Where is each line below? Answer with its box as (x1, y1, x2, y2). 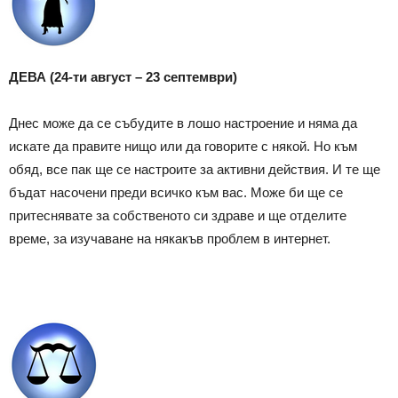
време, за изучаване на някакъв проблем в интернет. (9, 230, 330, 246)
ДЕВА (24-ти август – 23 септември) (9, 68, 237, 84)
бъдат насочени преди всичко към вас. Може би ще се (9, 184, 343, 200)
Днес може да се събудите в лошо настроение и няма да (9, 115, 357, 131)
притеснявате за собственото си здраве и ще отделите (9, 207, 346, 223)
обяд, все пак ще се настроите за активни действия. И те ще (9, 161, 380, 177)
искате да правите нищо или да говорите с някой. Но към (9, 138, 357, 154)
